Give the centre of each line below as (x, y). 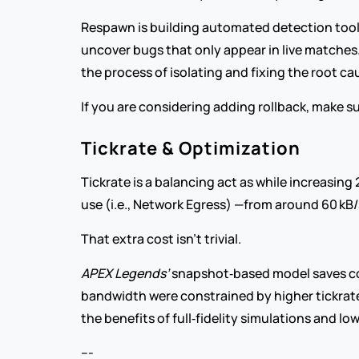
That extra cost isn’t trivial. (161, 239)
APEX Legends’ (125, 273)
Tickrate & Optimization (190, 148)
